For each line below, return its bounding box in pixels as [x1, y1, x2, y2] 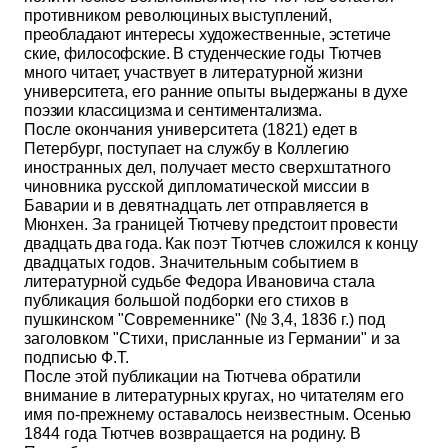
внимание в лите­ [24, 387, 149, 404]
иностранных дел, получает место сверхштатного [24, 159, 391, 176]
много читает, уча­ [24, 64, 149, 81]
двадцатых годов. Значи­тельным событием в [24, 254, 359, 271]
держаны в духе [290, 83, 408, 100]
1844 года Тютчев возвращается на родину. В [24, 425, 361, 442]
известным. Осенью [264, 406, 412, 423]
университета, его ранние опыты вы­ [24, 83, 291, 100]
